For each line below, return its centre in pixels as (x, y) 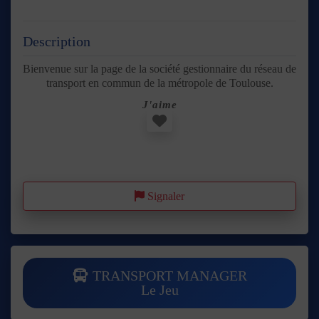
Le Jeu (159, 290)
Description (57, 41)
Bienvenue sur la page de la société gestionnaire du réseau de (159, 68)
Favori (186, 120)
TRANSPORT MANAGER (168, 276)
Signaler (166, 196)
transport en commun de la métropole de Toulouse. (159, 83)
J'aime (159, 105)
